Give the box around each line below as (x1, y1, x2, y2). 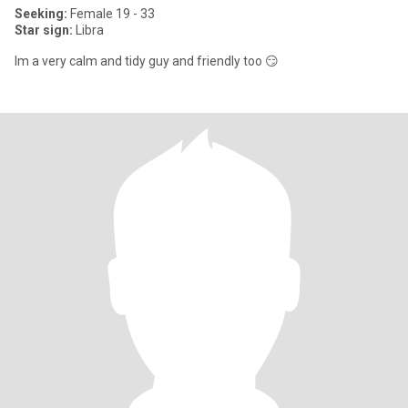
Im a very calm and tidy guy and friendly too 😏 (15, 54, 279, 68)
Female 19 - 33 (67, 6, 155, 21)
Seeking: (15, 6, 67, 21)
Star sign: (15, 23, 73, 37)
